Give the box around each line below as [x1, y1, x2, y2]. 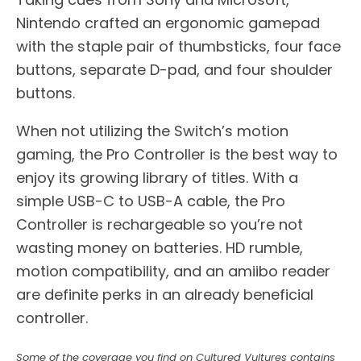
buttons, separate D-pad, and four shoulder [16, 60, 333, 81]
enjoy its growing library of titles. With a [16, 168, 298, 189]
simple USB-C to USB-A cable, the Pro [16, 191, 285, 212]
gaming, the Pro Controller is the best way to [16, 144, 338, 165]
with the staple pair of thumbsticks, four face [16, 36, 341, 57]
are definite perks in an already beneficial [16, 284, 313, 305]
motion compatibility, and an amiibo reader [16, 261, 330, 282]
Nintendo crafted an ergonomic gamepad [16, 13, 320, 34]
